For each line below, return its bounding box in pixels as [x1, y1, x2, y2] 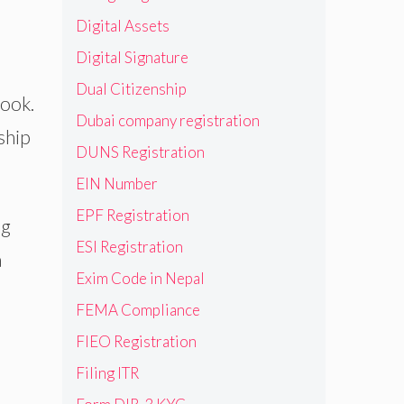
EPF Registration [75, 205, 189, 225]
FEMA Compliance [75, 299, 200, 319]
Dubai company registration [75, 110, 260, 130]
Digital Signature [75, 47, 188, 67]
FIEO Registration [75, 331, 197, 351]
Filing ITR [75, 363, 139, 382]
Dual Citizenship [75, 78, 187, 98]
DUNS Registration [75, 142, 205, 161]
